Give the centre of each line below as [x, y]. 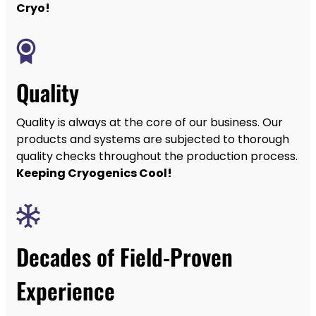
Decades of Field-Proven [124, 256]
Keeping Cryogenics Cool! [94, 173]
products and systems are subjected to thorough [153, 139]
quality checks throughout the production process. [157, 156]
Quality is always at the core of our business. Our [150, 122]
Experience [66, 290]
